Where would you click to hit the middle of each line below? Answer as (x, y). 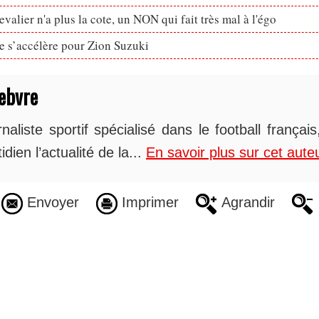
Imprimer (148, 203)
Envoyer (51, 203)
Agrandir (246, 203)
